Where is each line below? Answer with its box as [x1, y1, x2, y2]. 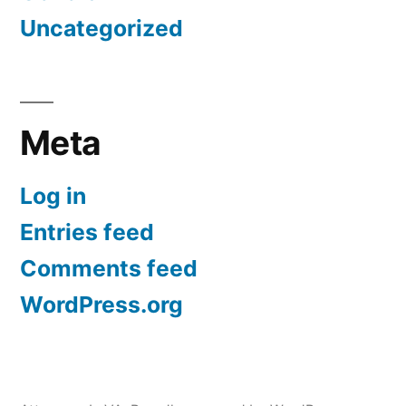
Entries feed [20, 218, 154, 246]
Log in [20, 182, 86, 210]
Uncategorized [20, 14, 183, 43]
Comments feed [20, 255, 198, 283]
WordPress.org [20, 291, 183, 319]
